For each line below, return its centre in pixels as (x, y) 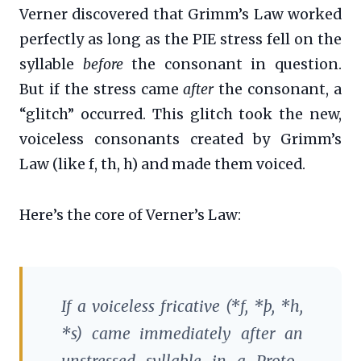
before (103, 64)
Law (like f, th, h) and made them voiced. (162, 164)
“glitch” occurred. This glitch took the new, (180, 114)
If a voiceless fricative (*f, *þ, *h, (182, 306)
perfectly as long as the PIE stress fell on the (180, 39)
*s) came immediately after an (182, 333)
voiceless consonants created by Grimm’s (180, 139)
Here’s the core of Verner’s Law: (130, 215)
